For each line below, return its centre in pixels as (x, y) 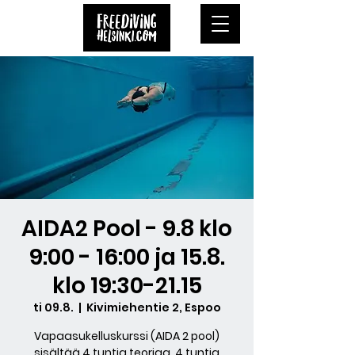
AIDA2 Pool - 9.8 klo (127, 229)
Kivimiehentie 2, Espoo (153, 307)
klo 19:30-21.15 (127, 286)
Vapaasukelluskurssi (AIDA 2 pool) (127, 336)
